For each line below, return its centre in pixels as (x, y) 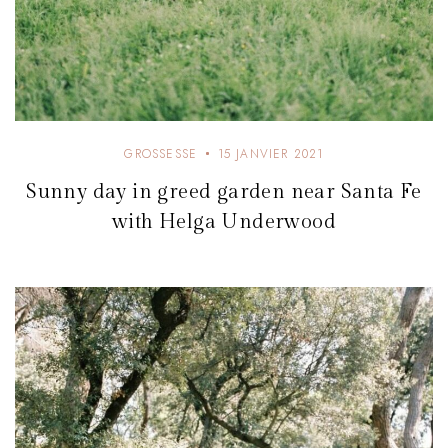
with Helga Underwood (224, 221)
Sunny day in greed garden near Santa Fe (224, 191)
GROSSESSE (161, 153)
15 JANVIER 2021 (270, 153)
